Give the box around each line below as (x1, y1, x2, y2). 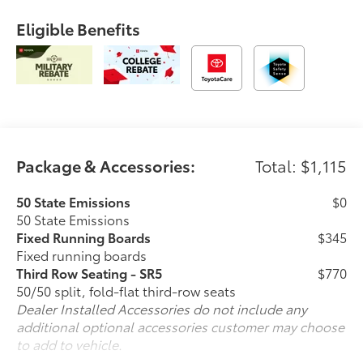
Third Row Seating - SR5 (16, 263, 163, 283)
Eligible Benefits (16, 16, 141, 40)
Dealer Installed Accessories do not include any (16, 299, 308, 318)
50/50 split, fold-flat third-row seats (16, 281, 237, 301)
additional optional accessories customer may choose (16, 317, 345, 336)
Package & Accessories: (16, 154, 196, 177)
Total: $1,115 (254, 154, 347, 177)
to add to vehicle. (16, 335, 123, 354)
